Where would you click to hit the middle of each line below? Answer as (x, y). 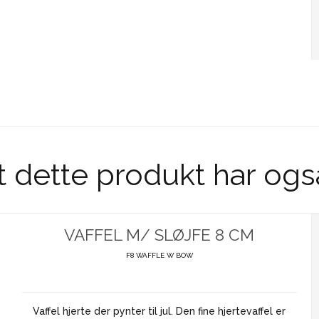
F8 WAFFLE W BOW (159, 255)
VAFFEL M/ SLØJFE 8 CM (159, 235)
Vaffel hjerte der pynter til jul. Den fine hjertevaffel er (159, 311)
